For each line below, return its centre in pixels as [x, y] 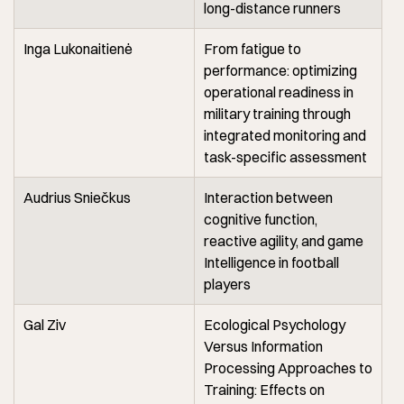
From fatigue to [252, 48]
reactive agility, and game [284, 240]
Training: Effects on [264, 389]
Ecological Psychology [275, 324]
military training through [277, 113]
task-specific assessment [285, 156]
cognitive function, [261, 219]
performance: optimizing [280, 70]
